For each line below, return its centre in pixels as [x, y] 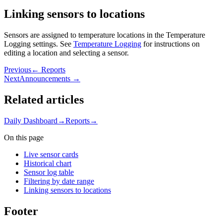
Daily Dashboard [31, 120]
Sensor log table [49, 172]
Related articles [44, 99]
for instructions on [170, 44]
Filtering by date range [59, 181]
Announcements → [50, 78]
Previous [18, 69]
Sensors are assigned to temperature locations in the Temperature [105, 35]
